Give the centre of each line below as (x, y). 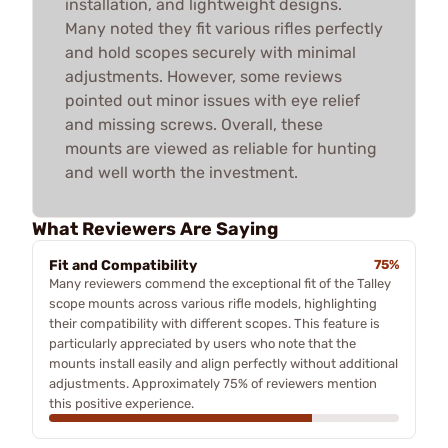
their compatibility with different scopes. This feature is (214, 323)
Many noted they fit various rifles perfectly (224, 28)
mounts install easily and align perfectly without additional (223, 363)
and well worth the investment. (181, 172)
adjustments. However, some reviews (203, 76)
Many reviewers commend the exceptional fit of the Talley (220, 283)
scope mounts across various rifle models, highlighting (213, 303)
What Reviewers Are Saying (155, 228)
